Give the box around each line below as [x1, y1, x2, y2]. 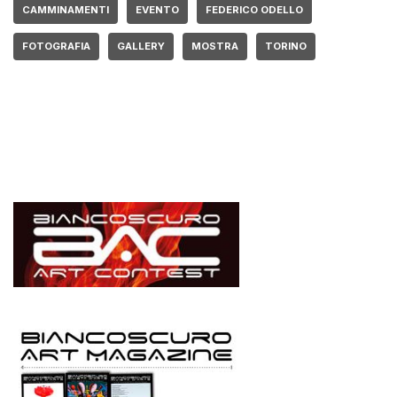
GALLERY [117, 39, 165, 52]
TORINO [265, 39, 307, 52]
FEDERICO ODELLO [206, 3, 303, 16]
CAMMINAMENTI [22, 3, 109, 16]
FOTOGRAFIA [22, 39, 90, 52]
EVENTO [136, 3, 179, 16]
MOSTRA [191, 39, 238, 52]
